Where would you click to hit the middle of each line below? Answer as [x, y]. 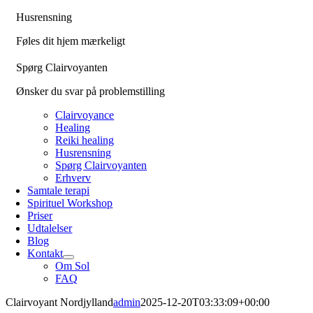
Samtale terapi [59, 190]
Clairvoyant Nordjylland [59, 302]
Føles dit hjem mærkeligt [70, 41]
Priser [40, 216]
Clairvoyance [85, 115]
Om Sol [73, 266]
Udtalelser [50, 228]
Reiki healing [85, 140]
